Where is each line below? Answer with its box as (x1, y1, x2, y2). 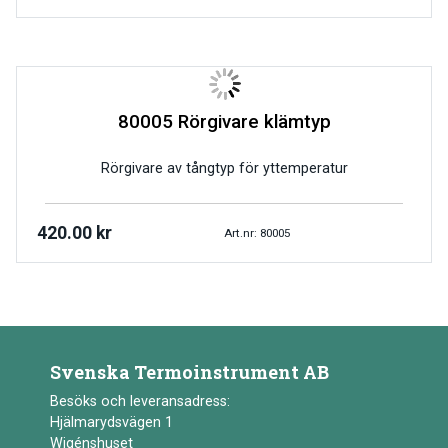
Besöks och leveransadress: (50, 393, 230, 411)
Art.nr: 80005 (224, 225, 290, 240)
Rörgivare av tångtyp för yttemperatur (100, 160, 348, 178)
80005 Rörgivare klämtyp (117, 111, 331, 134)
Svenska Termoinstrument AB (50, 360, 329, 385)
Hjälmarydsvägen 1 (50, 414, 173, 432)
